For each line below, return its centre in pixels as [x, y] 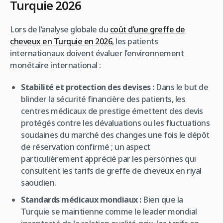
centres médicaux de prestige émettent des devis [112, 111]
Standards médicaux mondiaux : [81, 199]
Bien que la [162, 199]
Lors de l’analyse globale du [60, 29]
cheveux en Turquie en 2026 [61, 41]
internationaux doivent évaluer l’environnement [97, 53]
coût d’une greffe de [147, 29]
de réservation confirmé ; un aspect [86, 147]
